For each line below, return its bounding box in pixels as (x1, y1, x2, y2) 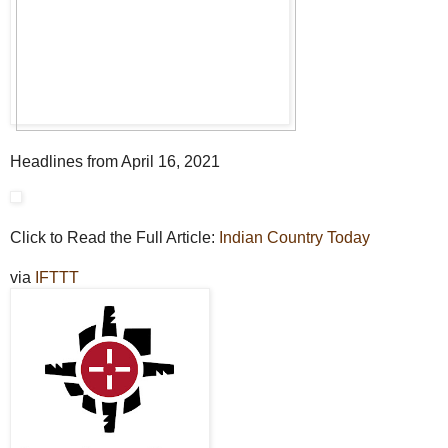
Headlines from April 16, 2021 (10, 152, 220, 170)
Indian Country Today (219, 228, 370, 246)
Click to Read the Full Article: (10, 228, 219, 246)
